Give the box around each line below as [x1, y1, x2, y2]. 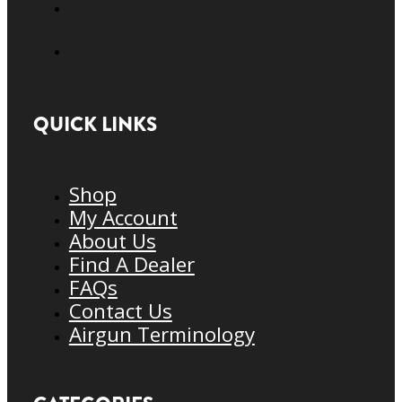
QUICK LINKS [32, 109, 157, 139]
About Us [68, 226, 156, 255]
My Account [68, 203, 178, 232]
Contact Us [68, 296, 172, 325]
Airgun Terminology [68, 319, 255, 348]
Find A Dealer [68, 249, 195, 278]
